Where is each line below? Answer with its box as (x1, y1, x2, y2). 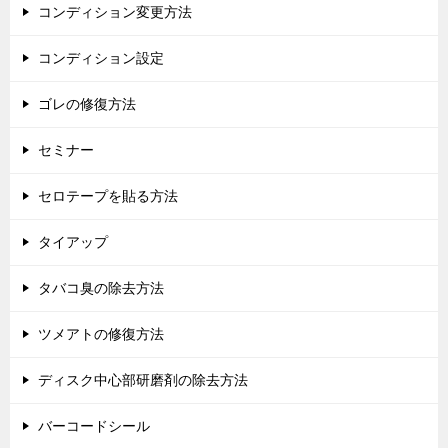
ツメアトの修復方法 (38, 326, 164, 343)
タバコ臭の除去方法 (38, 280, 164, 297)
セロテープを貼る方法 (38, 188, 178, 205)
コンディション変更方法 (38, 4, 192, 21)
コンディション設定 (38, 50, 164, 67)
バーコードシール (38, 418, 150, 435)
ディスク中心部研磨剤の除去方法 (38, 372, 248, 389)
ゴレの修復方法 (38, 96, 136, 113)
